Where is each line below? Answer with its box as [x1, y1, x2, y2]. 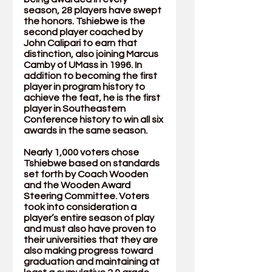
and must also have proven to [24, 224, 158, 234]
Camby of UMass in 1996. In [24, 60, 144, 70]
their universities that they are [24, 235, 160, 245]
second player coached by [24, 27, 144, 38]
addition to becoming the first [24, 71, 159, 81]
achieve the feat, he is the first [24, 93, 162, 103]
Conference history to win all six [24, 115, 165, 125]
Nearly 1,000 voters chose [24, 148, 141, 158]
